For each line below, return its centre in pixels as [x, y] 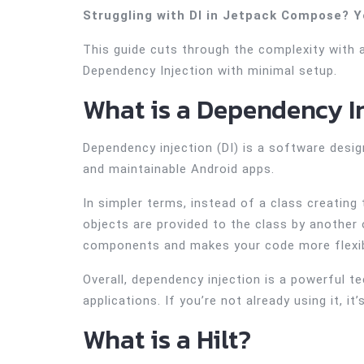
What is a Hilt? [167, 340]
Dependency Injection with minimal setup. [210, 71]
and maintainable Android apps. [179, 169]
